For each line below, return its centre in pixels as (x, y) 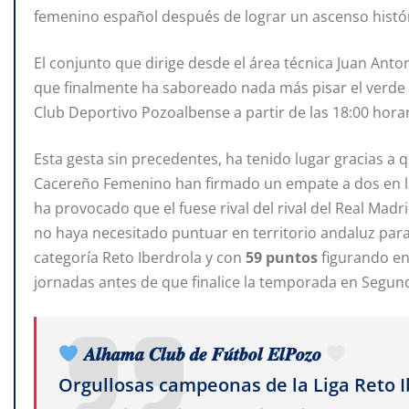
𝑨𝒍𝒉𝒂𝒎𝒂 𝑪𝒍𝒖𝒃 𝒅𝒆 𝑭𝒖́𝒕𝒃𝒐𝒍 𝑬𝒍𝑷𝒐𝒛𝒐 (202, 354)
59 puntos (283, 258)
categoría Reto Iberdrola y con (140, 258)
